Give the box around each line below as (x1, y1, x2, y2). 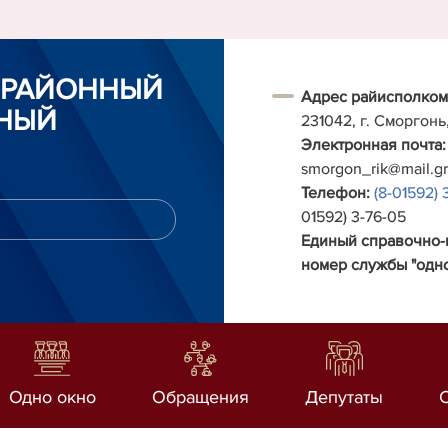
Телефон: (301, 183, 370, 203)
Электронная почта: (301, 135, 446, 155)
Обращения (151, 386, 249, 408)
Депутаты (305, 386, 384, 408)
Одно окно (8, 386, 96, 408)
